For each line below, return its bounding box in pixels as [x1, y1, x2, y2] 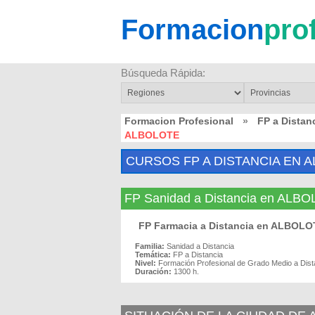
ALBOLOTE [124, 129, 179, 141]
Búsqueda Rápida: [121, 67, 205, 79]
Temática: [135, 250, 171, 259]
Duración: [135, 267, 172, 276]
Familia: [135, 242, 165, 250]
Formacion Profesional [124, 115, 233, 127]
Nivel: [135, 259, 156, 267]
